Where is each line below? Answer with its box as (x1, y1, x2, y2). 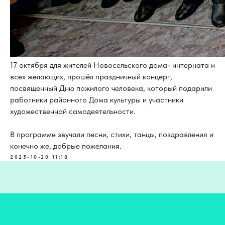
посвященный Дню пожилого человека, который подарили (10, 83, 212, 93)
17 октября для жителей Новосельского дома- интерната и (10, 60, 215, 70)
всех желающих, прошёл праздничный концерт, (10, 72, 172, 82)
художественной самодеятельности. (10, 106, 136, 117)
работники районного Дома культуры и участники (10, 95, 183, 105)
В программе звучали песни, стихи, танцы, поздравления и (10, 130, 213, 140)
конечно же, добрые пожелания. (10, 141, 122, 151)
